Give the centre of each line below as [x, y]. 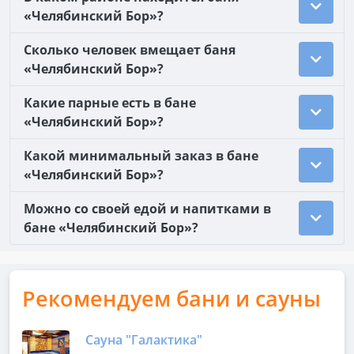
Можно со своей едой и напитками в [147, 209]
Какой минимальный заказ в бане [141, 156]
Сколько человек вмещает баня [130, 50]
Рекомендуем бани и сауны [171, 298]
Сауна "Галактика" [144, 340]
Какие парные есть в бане [110, 103]
